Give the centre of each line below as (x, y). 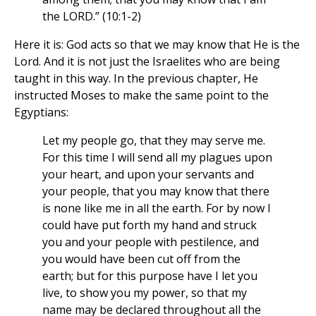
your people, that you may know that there (156, 192)
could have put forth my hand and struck (150, 225)
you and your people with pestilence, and (151, 242)
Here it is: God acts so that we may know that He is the (157, 45)
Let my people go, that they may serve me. (154, 141)
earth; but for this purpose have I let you (150, 276)
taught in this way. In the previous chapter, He (136, 79)
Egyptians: (41, 113)
